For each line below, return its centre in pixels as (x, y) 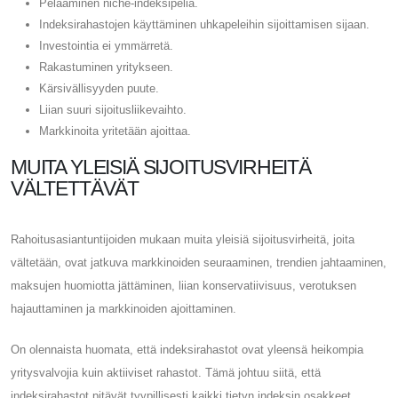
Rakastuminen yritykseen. (106, 67)
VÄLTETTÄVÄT (75, 188)
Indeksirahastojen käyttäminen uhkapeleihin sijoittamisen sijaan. (204, 24)
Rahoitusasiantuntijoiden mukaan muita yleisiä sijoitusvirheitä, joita (183, 239)
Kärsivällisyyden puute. (99, 88)
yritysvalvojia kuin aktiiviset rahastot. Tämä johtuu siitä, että (166, 372)
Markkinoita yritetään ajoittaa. (115, 131)
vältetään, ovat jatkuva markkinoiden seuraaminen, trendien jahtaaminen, (199, 262)
